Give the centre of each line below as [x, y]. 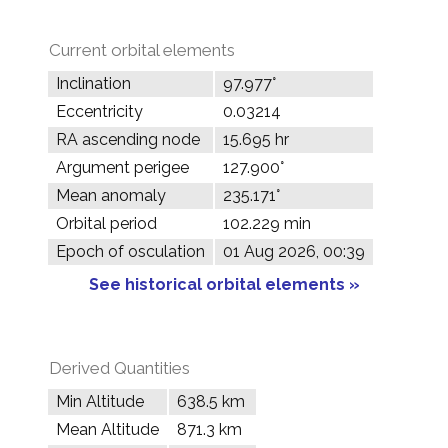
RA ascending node [128, 139]
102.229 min [267, 223]
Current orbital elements [142, 50]
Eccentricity [99, 111]
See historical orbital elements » [224, 284]
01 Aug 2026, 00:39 [294, 251]
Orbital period [106, 223]
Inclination [93, 83]
